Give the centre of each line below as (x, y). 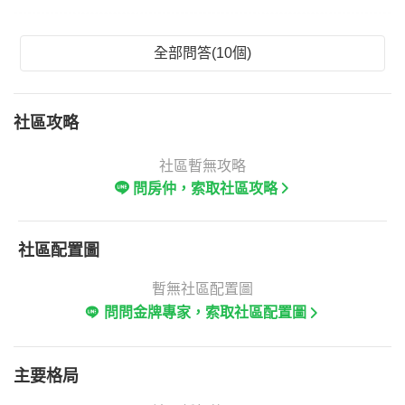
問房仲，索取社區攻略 (205, 188)
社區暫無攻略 (202, 166)
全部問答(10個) (202, 53)
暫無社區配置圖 (202, 289)
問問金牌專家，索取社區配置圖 (205, 312)
